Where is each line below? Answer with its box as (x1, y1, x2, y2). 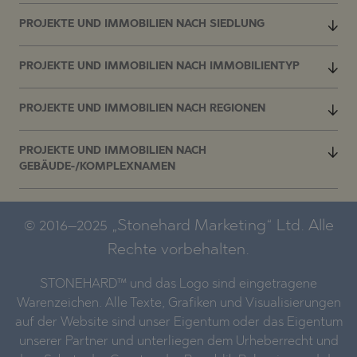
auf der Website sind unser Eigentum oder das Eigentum (14, 316, 343, 329)
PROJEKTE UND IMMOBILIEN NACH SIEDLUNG (19, 18, 265, 29)
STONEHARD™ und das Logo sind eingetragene (40, 277, 317, 291)
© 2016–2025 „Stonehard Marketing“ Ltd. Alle (23, 218, 334, 234)
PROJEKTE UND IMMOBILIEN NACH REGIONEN (19, 103, 265, 114)
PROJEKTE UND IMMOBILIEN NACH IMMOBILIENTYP (19, 61, 300, 72)
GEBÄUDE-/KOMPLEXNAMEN (19, 161, 175, 172)
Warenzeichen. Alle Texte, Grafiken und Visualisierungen (16, 296, 341, 310)
